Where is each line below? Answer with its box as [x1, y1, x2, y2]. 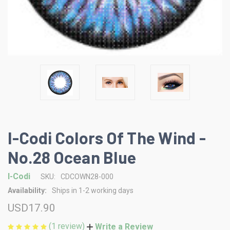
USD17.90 [8, 202, 55, 214]
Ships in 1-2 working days [52, 186, 133, 195]
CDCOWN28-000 [61, 172, 113, 181]
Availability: [8, 186, 47, 195]
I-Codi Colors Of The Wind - [8, 128, 206, 147]
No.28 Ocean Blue [8, 147, 136, 167]
